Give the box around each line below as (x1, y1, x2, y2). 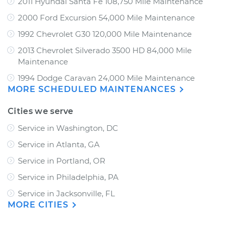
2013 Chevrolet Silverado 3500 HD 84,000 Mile (18, 45, 192, 55)
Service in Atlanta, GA (18, 140, 100, 149)
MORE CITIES (8, 200, 71, 210)
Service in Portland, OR (18, 156, 105, 166)
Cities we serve (8, 106, 74, 116)
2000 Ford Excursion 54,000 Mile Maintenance (18, 13, 195, 22)
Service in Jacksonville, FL (18, 189, 115, 198)
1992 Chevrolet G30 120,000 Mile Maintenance (18, 29, 192, 39)
